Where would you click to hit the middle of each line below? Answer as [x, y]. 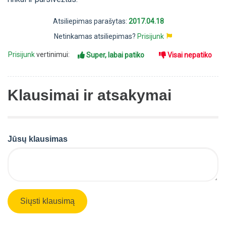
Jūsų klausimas [38, 139]
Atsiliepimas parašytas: [91, 21]
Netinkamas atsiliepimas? [96, 37]
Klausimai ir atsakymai [90, 95]
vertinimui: [53, 55]
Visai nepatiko [190, 55]
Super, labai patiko [115, 55]
